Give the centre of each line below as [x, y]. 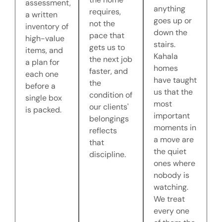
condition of [111, 95]
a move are [173, 139]
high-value [45, 38]
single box [44, 98]
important [171, 115]
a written [41, 14]
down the [170, 32]
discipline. [108, 154]
